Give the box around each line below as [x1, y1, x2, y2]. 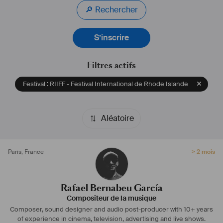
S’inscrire [94, 32, 129, 43]
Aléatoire [101, 112, 134, 123]
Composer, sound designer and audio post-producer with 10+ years [10, 205, 213, 214]
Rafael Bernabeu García [60, 182, 163, 194]
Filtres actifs [87, 60, 136, 71]
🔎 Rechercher [95, 4, 138, 15]
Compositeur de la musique [67, 194, 156, 203]
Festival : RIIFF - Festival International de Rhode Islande [23, 80, 188, 89]
